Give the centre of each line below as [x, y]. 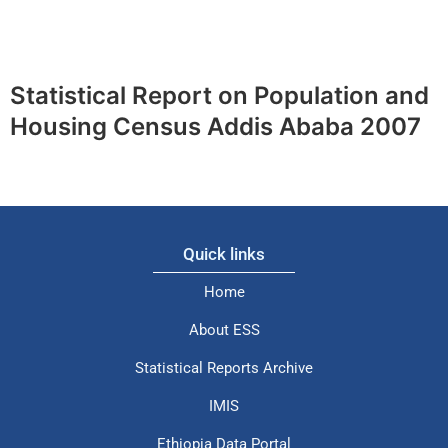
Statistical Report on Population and [219, 95]
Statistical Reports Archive [224, 368]
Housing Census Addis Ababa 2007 [215, 126]
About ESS [224, 330]
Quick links [224, 253]
